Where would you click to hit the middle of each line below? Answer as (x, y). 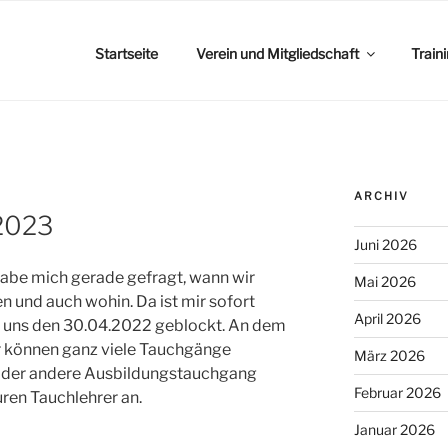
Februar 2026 (397, 392)
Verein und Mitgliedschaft (277, 53)
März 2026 (389, 355)
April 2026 (387, 318)
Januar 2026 (394, 429)
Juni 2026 (385, 244)
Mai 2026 (384, 281)
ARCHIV (381, 196)
